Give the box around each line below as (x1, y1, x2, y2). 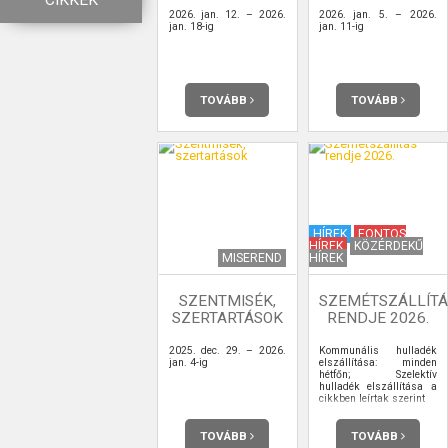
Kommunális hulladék (319, 343, 437, 357)
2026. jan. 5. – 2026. (319, 7, 437, 21)
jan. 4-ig (168, 355, 208, 369)
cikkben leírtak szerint (319, 391, 425, 405)
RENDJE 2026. (326, 308, 429, 327)
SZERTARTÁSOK (171, 308, 283, 327)
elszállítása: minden (319, 355, 437, 369)
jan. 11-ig (319, 19, 364, 33)
